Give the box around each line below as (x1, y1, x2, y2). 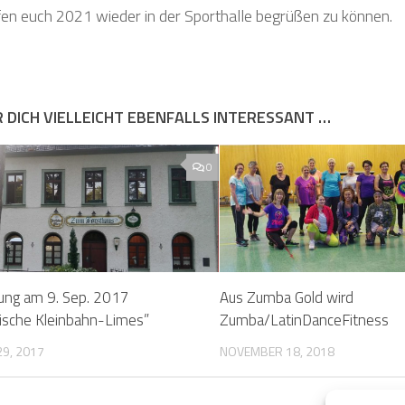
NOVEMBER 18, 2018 (220, 342, 335, 362)
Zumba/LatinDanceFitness (220, 308, 390, 333)
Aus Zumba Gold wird (220, 286, 354, 310)
